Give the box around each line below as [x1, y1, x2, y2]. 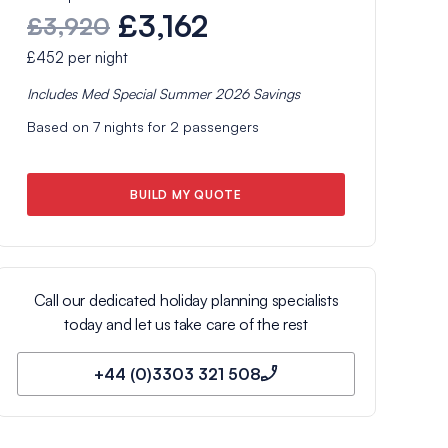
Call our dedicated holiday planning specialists [33, 289, 339, 310]
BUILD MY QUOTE [130, 186, 242, 202]
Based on [27, 117, 93, 135]
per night [64, 47, 128, 67]
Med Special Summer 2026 [81, 84, 249, 102]
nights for [100, 117, 170, 135]
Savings [249, 84, 300, 102]
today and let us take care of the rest [64, 313, 308, 334]
